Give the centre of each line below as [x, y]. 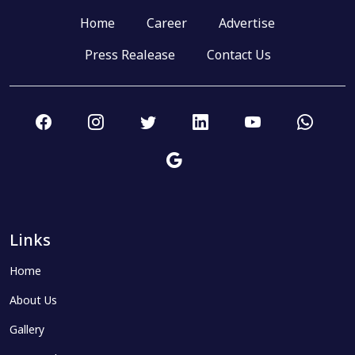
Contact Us [239, 56]
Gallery [27, 330]
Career [167, 25]
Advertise [247, 25]
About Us [33, 301]
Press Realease [130, 56]
